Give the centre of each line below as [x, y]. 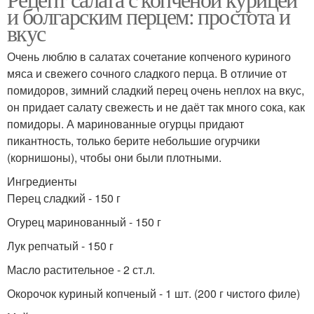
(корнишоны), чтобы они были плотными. [114, 158]
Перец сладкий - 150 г [64, 198]
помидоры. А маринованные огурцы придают [125, 124]
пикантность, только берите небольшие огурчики [134, 141]
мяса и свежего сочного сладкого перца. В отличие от [147, 74]
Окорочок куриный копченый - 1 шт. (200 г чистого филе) [153, 294]
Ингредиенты [42, 182]
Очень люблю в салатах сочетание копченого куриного [149, 57]
